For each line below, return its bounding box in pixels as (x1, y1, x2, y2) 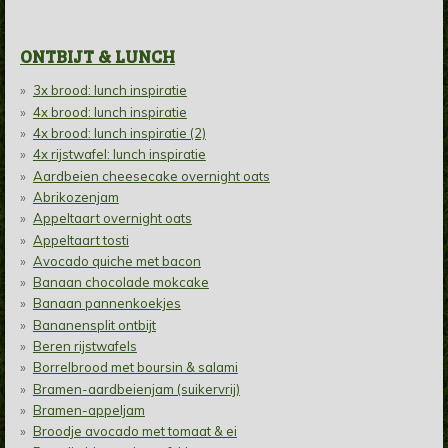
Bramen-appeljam (32, 401, 145, 418)
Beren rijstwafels (32, 337, 137, 354)
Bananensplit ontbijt (32, 316, 156, 333)
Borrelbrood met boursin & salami (32, 359, 238, 376)
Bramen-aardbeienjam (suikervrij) (32, 380, 240, 397)
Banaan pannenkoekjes (32, 295, 181, 312)
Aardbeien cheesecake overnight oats (32, 167, 270, 184)
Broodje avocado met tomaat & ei (32, 423, 237, 440)
